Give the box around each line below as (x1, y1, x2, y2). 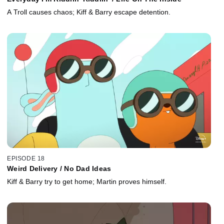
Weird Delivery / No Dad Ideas (7, 164, 111, 173)
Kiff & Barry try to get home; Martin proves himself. (7, 177, 166, 186)
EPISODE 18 (7, 155, 45, 162)
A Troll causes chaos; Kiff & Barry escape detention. (7, 7, 170, 16)
